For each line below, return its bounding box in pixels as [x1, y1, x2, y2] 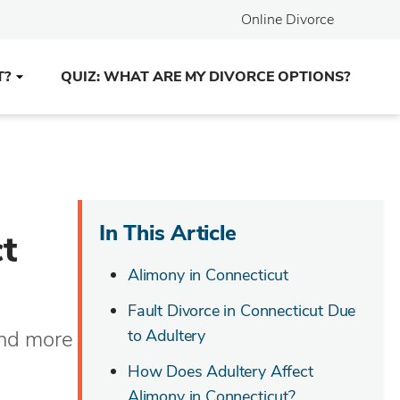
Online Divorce [241, 10, 334, 29]
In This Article [99, 219, 237, 247]
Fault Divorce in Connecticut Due [128, 300, 356, 321]
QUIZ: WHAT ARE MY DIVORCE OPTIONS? [61, 67, 350, 87]
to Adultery [128, 325, 206, 346]
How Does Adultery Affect [128, 361, 313, 382]
